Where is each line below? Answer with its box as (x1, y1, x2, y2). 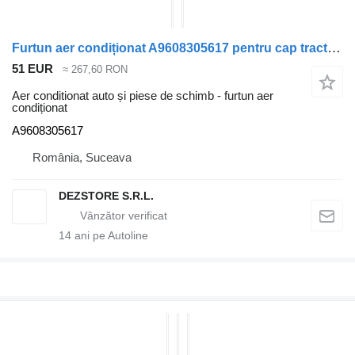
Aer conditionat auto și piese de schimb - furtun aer (12, 89, 273, 103)
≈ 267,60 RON (63, 63, 128, 75)
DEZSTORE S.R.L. (59, 189, 154, 203)
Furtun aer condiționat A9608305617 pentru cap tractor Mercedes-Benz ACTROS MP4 (327, 40, 341, 55)
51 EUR (12, 61, 53, 75)
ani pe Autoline (71, 229, 148, 242)
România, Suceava (32, 151, 132, 165)
